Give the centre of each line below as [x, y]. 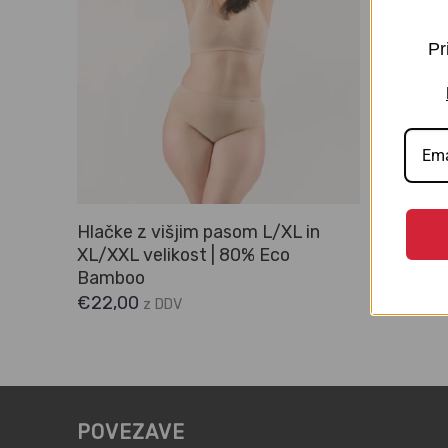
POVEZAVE [131, 432]
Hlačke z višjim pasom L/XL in [198, 231]
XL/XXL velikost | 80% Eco [183, 254]
